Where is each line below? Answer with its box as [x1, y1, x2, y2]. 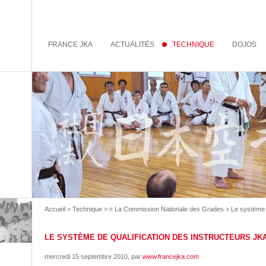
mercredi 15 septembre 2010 [45, 253, 128, 260]
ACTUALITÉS [110, 40, 155, 49]
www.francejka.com [142, 253, 199, 260]
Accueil [45, 205, 65, 213]
